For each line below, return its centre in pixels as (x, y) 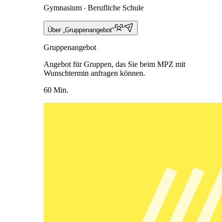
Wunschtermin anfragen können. (94, 73)
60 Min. (56, 90)
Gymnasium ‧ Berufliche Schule (94, 8)
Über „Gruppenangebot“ (81, 30)
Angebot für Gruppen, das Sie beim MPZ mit (114, 64)
